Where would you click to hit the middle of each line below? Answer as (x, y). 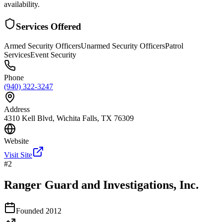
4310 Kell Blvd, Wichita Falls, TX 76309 (69, 118)
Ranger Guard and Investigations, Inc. (101, 185)
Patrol (174, 46)
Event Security (53, 55)
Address (17, 110)
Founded (31, 211)
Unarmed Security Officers (123, 46)
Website (16, 141)
